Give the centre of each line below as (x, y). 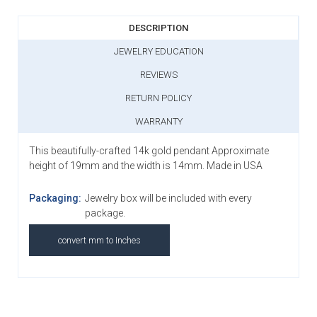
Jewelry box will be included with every (168, 198)
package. (105, 213)
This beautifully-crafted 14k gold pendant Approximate (149, 151)
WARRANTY (158, 122)
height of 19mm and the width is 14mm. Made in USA (146, 166)
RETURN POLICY (158, 98)
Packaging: (55, 198)
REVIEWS (158, 75)
